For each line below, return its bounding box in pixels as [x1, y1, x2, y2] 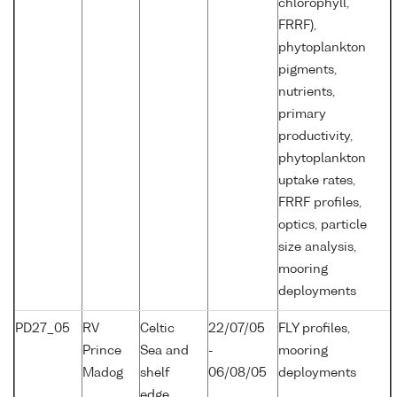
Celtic [140, 323, 175, 336]
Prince [82, 345, 121, 358]
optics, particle [278, 219, 367, 232]
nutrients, [278, 86, 335, 99]
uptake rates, [278, 175, 355, 188]
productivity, [278, 130, 353, 144]
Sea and [140, 345, 189, 358]
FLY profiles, [278, 323, 350, 336]
